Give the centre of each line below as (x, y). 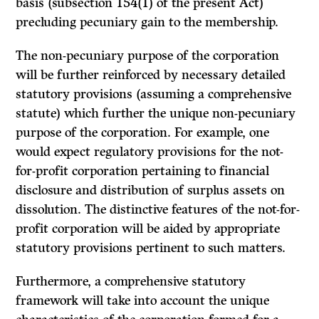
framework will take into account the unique (143, 301)
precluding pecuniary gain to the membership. (147, 22)
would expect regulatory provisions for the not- (150, 152)
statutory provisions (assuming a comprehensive (154, 94)
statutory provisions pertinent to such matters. (151, 248)
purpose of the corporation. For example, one (143, 133)
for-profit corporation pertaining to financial (143, 171)
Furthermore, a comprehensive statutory (131, 282)
